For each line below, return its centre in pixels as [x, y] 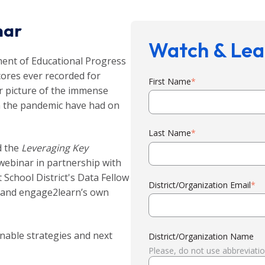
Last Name [170, 133]
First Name [170, 81]
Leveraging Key [55, 148]
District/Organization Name [201, 236]
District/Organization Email [200, 185]
